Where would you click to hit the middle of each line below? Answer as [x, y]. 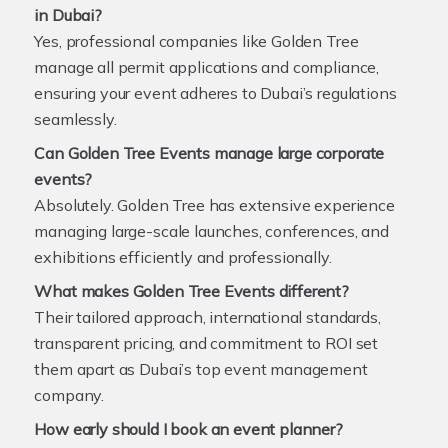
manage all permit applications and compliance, [207, 66]
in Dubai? [68, 14]
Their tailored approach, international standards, [207, 316]
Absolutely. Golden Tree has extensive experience [214, 204]
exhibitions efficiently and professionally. [183, 256]
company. [69, 394]
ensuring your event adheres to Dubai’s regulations [215, 92]
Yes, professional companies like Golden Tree [196, 40]
